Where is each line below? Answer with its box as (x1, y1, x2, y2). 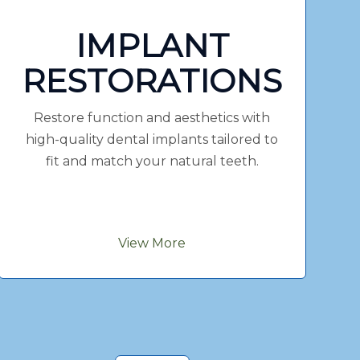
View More (118, 235, 186, 251)
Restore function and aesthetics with (34, 109, 271, 125)
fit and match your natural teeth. (45, 153, 259, 169)
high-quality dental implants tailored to (26, 131, 279, 147)
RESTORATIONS (22, 60, 283, 100)
